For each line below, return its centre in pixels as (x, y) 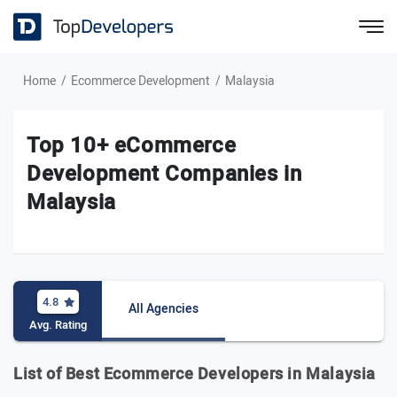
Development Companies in (164, 174)
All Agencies (163, 309)
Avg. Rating (58, 325)
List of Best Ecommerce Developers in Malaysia (195, 374)
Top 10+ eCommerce (132, 146)
